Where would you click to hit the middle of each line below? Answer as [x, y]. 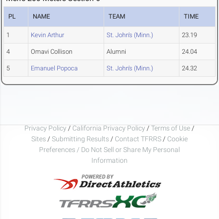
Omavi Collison [52, 52]
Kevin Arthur [47, 35]
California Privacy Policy [109, 128]
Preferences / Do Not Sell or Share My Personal [109, 149]
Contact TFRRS [139, 139]
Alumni [116, 52]
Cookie [177, 139]
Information [109, 160]
